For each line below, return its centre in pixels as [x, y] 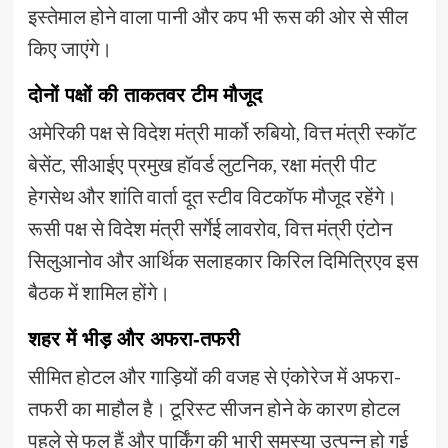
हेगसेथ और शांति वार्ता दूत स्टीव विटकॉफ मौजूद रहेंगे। [212, 196]
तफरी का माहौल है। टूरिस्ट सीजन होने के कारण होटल [213, 408]
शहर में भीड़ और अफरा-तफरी [133, 339]
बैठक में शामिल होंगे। [98, 292]
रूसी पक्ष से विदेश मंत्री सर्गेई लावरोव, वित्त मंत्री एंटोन [209, 228]
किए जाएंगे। [69, 48]
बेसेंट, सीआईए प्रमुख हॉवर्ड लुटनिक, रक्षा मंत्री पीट [201, 164]
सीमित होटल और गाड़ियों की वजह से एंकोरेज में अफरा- [214, 376]
